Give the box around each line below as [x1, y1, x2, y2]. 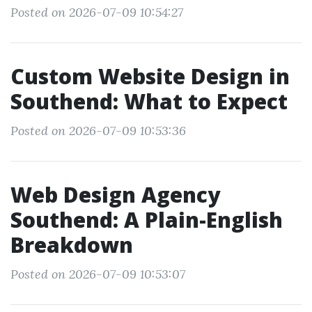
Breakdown [10, 231, 133, 259]
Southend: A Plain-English [10, 205, 283, 234]
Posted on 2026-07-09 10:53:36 [10, 123, 186, 139]
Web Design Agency [10, 180, 220, 209]
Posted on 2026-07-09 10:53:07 [10, 266, 185, 282]
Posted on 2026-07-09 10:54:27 [10, 4, 183, 20]
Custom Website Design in [10, 62, 290, 91]
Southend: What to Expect [10, 87, 288, 116]
